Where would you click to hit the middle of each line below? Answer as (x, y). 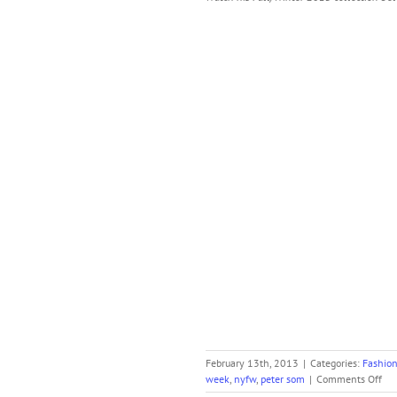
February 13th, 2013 (252, 363)
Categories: (336, 363)
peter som (283, 379)
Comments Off (349, 379)
